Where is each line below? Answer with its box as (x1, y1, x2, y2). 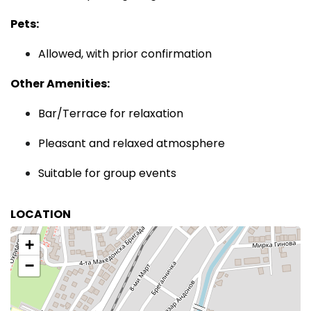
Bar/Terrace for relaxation (38, 106, 183, 121)
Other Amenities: (10, 76, 110, 92)
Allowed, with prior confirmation (38, 46, 212, 62)
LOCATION (10, 206, 71, 222)
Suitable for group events (38, 165, 176, 181)
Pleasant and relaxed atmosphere (38, 135, 225, 151)
